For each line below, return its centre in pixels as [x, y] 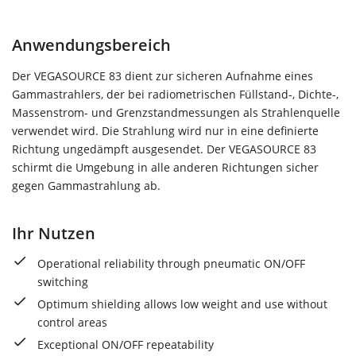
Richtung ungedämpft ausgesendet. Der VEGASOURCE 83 [164, 149]
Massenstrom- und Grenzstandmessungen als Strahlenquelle [176, 112]
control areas [72, 322]
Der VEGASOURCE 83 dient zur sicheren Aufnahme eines [163, 75]
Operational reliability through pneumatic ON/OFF [171, 263]
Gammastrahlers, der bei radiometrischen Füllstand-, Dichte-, [175, 94]
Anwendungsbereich [91, 45]
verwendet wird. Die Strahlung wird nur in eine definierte [165, 130]
